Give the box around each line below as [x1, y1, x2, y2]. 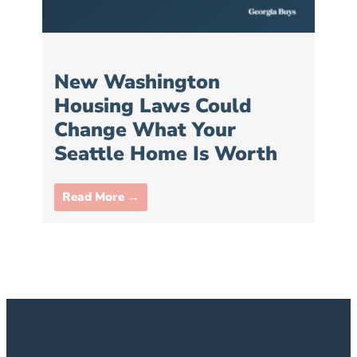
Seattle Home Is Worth [54, 140, 277, 168]
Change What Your [54, 116, 236, 144]
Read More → [62, 189, 139, 206]
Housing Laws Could [54, 92, 252, 120]
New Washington [54, 69, 220, 96]
